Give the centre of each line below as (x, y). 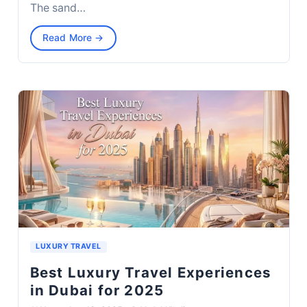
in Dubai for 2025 (97, 291)
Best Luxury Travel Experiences (150, 273)
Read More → (73, 37)
